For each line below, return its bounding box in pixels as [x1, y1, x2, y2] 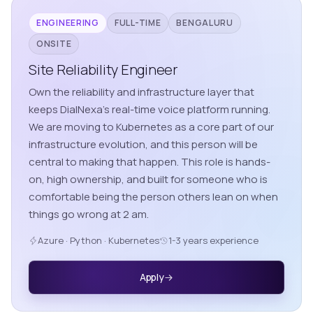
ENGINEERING [36, 17, 99, 29]
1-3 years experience [168, 234, 259, 247]
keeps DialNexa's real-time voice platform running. [29, 102, 270, 117]
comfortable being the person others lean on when [29, 189, 278, 205]
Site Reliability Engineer [29, 60, 178, 80]
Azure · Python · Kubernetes [38, 234, 159, 247]
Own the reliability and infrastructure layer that [29, 85, 254, 100]
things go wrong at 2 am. [29, 207, 149, 222]
